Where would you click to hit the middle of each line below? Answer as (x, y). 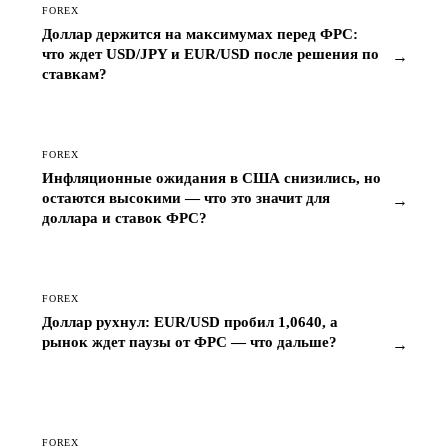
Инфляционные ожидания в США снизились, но (211, 177)
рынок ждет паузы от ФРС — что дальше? (189, 341)
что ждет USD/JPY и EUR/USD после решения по (210, 53)
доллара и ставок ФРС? (124, 217)
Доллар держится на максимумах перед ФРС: (200, 33)
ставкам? (74, 73)
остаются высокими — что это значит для (186, 197)
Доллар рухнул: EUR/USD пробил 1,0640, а (190, 321)
